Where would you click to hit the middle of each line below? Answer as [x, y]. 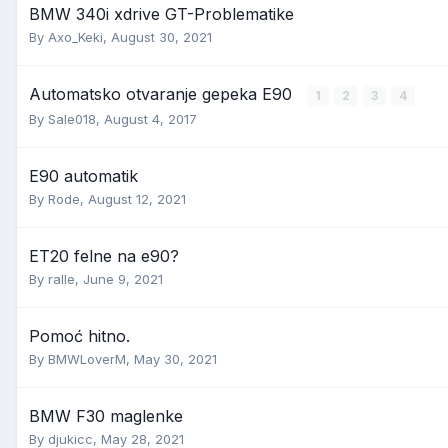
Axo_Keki [75, 37]
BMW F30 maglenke [106, 416]
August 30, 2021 [161, 37]
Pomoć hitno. [79, 336]
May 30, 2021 [175, 359]
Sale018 [72, 119]
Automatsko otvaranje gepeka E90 [163, 94]
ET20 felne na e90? [104, 256]
